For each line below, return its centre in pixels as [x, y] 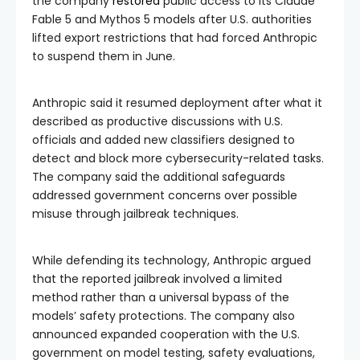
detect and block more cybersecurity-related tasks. [178, 158]
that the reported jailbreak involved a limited [157, 278]
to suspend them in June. [104, 56]
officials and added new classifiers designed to [164, 139]
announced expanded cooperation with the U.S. [166, 334]
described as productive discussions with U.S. [157, 121]
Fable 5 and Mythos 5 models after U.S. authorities [172, 19]
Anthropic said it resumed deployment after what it [177, 102]
